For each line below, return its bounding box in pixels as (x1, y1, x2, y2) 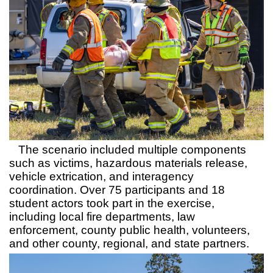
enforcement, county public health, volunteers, (9, 223, 250, 236)
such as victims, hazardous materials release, (9, 156, 247, 169)
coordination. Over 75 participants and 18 (9, 183, 225, 196)
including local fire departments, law (9, 210, 195, 223)
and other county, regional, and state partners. (9, 236, 249, 250)
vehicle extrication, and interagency (9, 169, 194, 183)
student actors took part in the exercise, (9, 196, 214, 210)
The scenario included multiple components (9, 143, 246, 156)
